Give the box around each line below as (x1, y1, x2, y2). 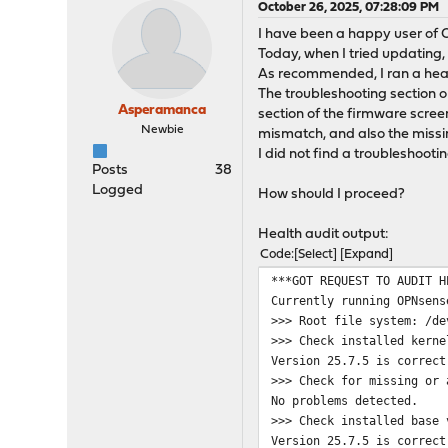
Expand (344, 248, 390, 261)
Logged (92, 183, 144, 198)
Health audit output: (258, 227, 390, 242)
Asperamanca (118, 103, 207, 118)
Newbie (140, 124, 184, 136)
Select (298, 248, 334, 261)
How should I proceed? (258, 187, 406, 202)
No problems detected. (271, 393, 419, 408)
